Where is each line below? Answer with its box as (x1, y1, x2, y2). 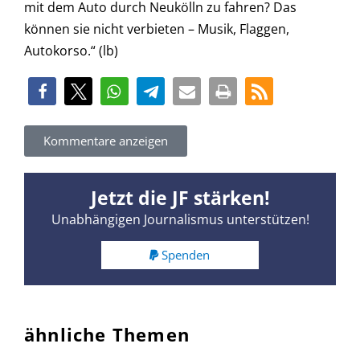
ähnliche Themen (24, 321, 190, 346)
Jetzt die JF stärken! (90, 185, 270, 211)
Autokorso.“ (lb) (24, 41, 118, 59)
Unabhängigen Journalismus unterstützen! (51, 211, 309, 229)
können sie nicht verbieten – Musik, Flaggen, (24, 19, 289, 38)
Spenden (162, 246, 211, 263)
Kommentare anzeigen (43, 133, 168, 149)
